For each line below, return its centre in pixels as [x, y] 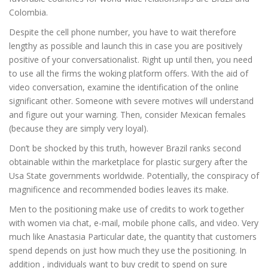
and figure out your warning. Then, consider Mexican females [127, 115]
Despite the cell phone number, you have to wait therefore [123, 32]
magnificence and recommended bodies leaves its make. [119, 189]
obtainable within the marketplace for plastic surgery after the [128, 162]
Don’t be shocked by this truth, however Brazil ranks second [125, 148]
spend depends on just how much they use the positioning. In [128, 250]
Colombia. [28, 12]
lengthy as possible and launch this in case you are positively [126, 46]
